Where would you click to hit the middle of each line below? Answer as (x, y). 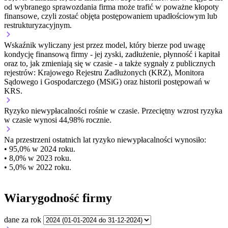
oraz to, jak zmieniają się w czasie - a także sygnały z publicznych (110, 64)
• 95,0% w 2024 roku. (40, 149)
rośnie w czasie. (114, 111)
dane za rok (23, 219)
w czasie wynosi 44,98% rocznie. (58, 120)
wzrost (188, 111)
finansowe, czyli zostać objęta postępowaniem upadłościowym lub (111, 16)
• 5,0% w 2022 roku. (38, 167)
